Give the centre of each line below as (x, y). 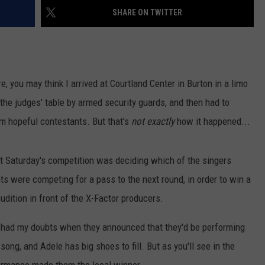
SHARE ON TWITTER (147, 13)
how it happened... (212, 122)
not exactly (153, 122)
